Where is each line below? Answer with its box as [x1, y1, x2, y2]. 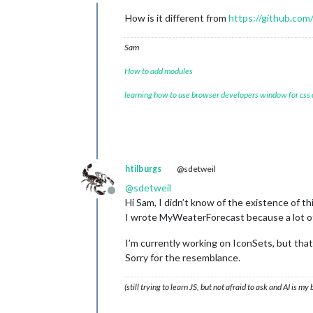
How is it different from [125, 11, 228, 24]
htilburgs [125, 163, 161, 174]
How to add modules [124, 65, 193, 76]
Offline [110, 190, 145, 204]
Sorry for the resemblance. [125, 251, 240, 263]
